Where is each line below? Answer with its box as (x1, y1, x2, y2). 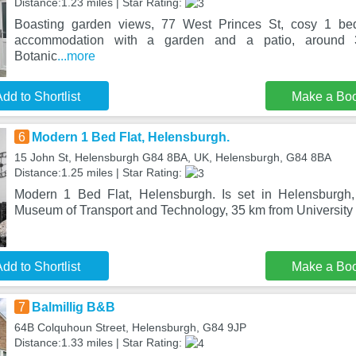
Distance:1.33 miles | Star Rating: (14, 336, 185, 349)
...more (56, 48, 95, 63)
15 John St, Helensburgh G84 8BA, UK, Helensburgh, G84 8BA (14, 151, 331, 164)
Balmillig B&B (31, 300, 115, 314)
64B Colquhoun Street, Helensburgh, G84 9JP (14, 321, 246, 334)
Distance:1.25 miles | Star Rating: (14, 166, 185, 179)
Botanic (14, 48, 57, 63)
